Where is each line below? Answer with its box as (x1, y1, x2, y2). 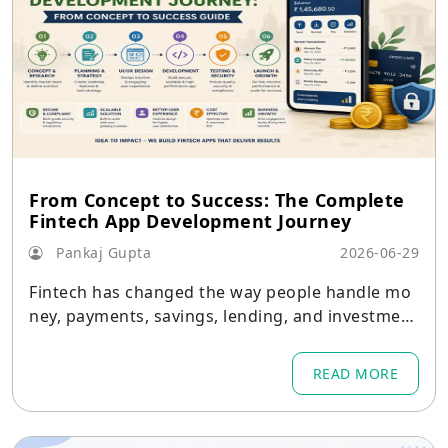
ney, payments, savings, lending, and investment (29, 305, 418, 327)
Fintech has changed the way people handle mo (29, 281, 412, 303)
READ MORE (312, 364, 398, 383)
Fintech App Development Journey (29, 209, 352, 233)
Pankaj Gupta (51, 243, 151, 262)
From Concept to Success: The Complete (29, 188, 405, 212)
